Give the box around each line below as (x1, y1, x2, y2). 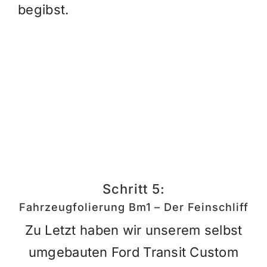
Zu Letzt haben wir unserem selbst (24, 222, 243, 238)
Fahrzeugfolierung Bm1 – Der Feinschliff (18, 201, 249, 214)
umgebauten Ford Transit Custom (28, 244, 239, 260)
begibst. (17, 1, 69, 17)
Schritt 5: (102, 181, 165, 197)
